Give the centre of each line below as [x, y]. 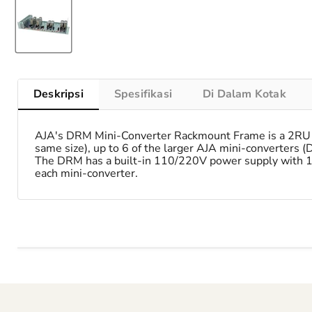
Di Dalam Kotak [244, 94]
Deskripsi [58, 94]
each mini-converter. [86, 174]
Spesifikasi [143, 94]
